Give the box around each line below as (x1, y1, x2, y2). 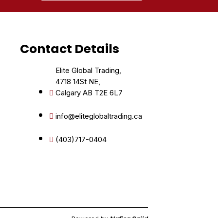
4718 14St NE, (55, 77, 100, 86)
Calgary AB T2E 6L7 (55, 88, 123, 97)
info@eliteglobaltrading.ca (55, 111, 142, 121)
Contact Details (19, 40, 119, 57)
